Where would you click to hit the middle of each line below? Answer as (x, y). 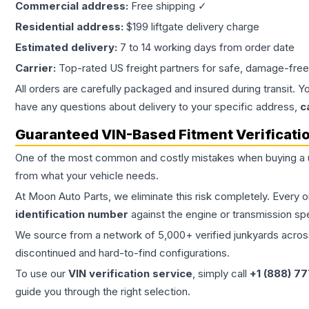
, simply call (221, 274)
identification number (72, 215)
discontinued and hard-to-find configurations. (122, 253)
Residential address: (71, 27)
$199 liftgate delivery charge (193, 27)
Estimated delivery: (68, 48)
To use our (42, 274)
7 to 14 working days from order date (207, 48)
